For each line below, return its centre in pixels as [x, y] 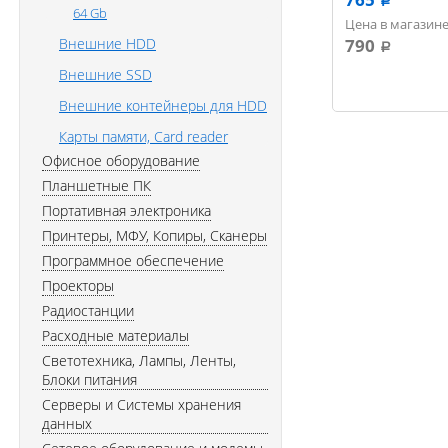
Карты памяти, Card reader [143, 136]
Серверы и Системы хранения [141, 404]
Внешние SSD [105, 74]
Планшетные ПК [96, 185]
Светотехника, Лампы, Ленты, [139, 360]
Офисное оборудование [121, 160]
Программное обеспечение [133, 260]
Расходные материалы [115, 335]
